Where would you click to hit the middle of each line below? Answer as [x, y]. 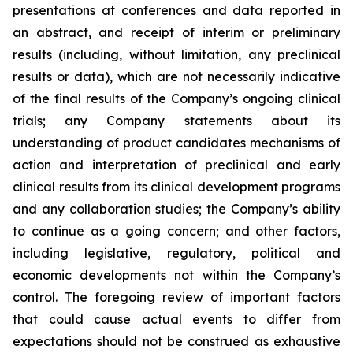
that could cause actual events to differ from [176, 319]
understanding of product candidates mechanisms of [176, 143]
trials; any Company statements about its [176, 121]
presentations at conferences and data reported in [176, 10]
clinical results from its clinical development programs [176, 187]
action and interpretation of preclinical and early [176, 165]
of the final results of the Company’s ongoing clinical [176, 98]
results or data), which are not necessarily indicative [176, 76]
